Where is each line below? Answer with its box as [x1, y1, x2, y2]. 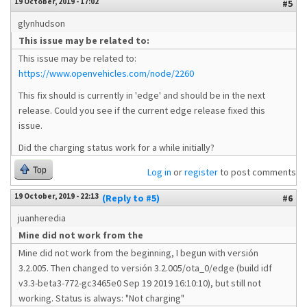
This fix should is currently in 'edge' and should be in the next [19, 89, 265, 101]
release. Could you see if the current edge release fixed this [19, 104, 265, 116]
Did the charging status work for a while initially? [19, 141, 214, 153]
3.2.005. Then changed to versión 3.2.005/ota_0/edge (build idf [19, 262, 272, 274]
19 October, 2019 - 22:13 [14, 191, 99, 201]
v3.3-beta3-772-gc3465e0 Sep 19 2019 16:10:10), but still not [19, 277, 261, 289]
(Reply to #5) [102, 192, 160, 204]
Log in [147, 166, 171, 178]
